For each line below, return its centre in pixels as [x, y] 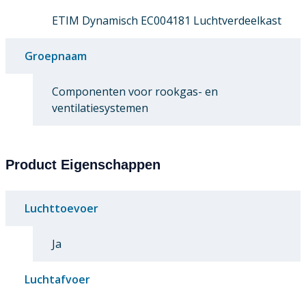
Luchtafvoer [57, 279]
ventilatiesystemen [100, 108]
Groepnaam [56, 56]
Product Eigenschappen [83, 164]
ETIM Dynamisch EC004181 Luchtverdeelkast [167, 20]
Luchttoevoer [61, 208]
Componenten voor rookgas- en [135, 91]
